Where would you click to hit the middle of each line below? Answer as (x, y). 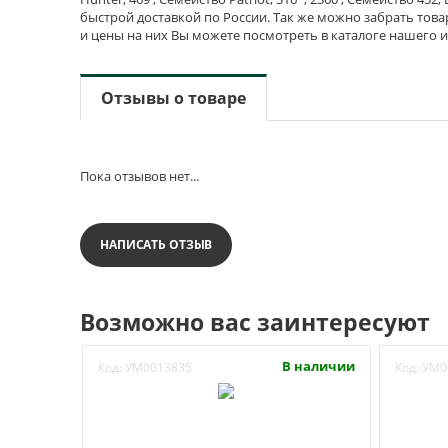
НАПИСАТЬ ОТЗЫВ (156, 244)
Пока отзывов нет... (139, 176)
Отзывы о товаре (173, 98)
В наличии (318, 366)
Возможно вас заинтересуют (255, 322)
